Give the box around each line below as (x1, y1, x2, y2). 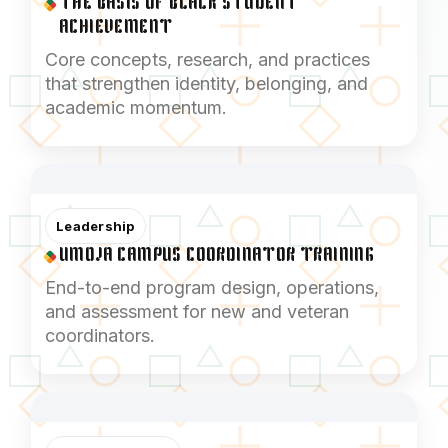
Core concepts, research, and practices (45, 48, 370, 70)
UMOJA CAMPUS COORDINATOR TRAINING (59, 245, 375, 266)
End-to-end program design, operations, (45, 276, 379, 298)
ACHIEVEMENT (59, 17, 173, 38)
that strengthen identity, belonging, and (45, 72, 368, 94)
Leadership (56, 217, 135, 234)
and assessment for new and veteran (45, 300, 349, 322)
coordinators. (45, 324, 155, 346)
